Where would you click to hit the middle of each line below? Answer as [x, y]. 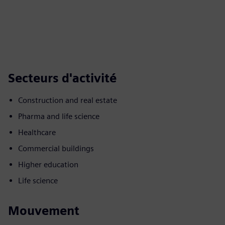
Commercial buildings [56, 148]
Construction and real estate [68, 100]
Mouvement [44, 211]
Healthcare [37, 132]
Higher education [48, 164]
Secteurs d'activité [62, 78]
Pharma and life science [59, 116]
